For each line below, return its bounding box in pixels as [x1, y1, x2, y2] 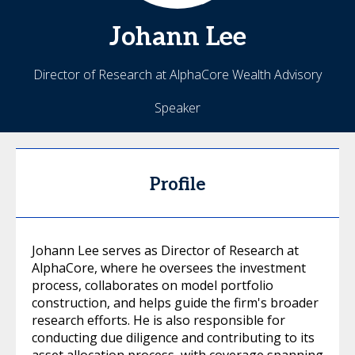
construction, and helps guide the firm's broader [32, 293, 319, 311]
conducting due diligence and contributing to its [32, 328, 315, 346]
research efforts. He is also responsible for [32, 311, 285, 329]
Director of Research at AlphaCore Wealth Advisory [33, 65, 322, 83]
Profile [150, 174, 205, 195]
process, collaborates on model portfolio [32, 276, 273, 294]
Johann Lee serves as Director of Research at [32, 241, 299, 259]
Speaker [155, 98, 200, 116]
